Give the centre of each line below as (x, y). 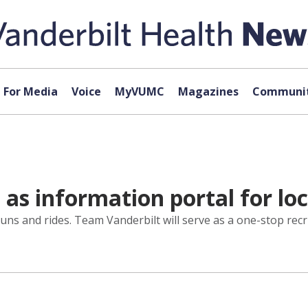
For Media (30, 91)
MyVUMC (139, 91)
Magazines (208, 91)
